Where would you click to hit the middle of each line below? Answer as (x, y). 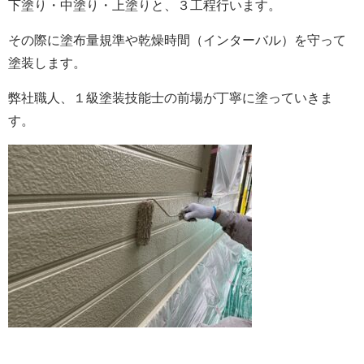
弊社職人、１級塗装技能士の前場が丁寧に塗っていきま (171, 97)
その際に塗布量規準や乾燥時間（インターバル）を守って (177, 40)
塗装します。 (47, 63)
